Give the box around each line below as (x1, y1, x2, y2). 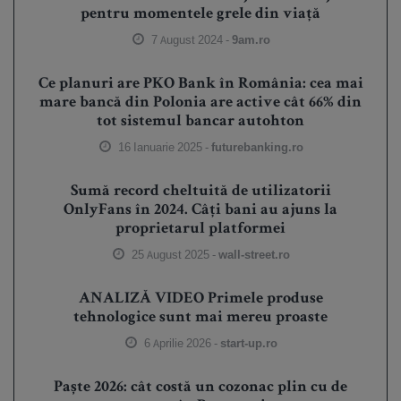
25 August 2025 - (128, 246, 218, 262)
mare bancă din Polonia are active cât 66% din (39, 94, 362, 111)
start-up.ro (219, 335, 277, 351)
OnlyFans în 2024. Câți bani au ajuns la (64, 201, 337, 218)
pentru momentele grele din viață (81, 5, 320, 22)
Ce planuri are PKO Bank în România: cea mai (38, 75, 363, 92)
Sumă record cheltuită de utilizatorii (70, 183, 331, 200)
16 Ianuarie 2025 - (115, 139, 211, 155)
